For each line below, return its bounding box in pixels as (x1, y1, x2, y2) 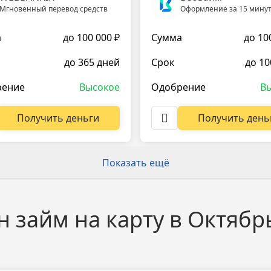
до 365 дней (64, 56, 120, 70)
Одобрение (151, 80, 206, 94)
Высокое (79, 80, 120, 94)
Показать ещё (102, 155, 169, 169)
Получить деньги (17, 111, 100, 125)
